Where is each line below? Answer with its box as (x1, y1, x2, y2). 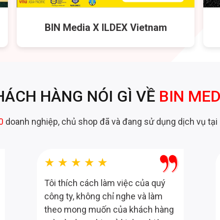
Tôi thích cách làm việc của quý (44, 179, 165, 190)
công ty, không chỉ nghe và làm (44, 192, 163, 203)
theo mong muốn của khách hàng (44, 206, 174, 217)
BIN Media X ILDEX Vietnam (44, 23, 167, 35)
